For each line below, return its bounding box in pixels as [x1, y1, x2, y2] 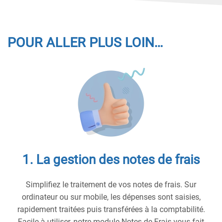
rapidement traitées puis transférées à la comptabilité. [17, 204, 205, 214]
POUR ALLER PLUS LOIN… [7, 34, 163, 51]
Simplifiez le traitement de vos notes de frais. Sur [26, 179, 196, 189]
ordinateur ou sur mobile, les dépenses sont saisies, [21, 192, 201, 202]
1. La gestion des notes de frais [22, 152, 200, 167]
